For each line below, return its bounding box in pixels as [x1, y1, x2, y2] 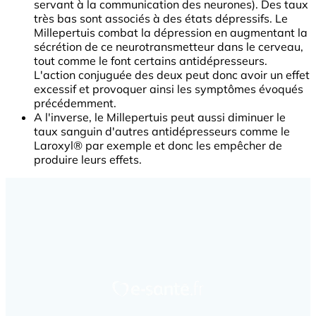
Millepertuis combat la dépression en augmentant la [34, 25, 308, 40]
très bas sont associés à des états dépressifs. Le [34, 11, 288, 26]
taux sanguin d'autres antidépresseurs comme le [34, 124, 290, 139]
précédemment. [34, 96, 116, 111]
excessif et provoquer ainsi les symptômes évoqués [34, 82, 303, 97]
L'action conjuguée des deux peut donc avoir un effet [34, 68, 310, 83]
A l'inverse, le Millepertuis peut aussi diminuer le [34, 110, 286, 125]
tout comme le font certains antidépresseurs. [34, 54, 267, 68]
